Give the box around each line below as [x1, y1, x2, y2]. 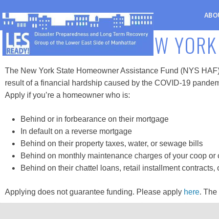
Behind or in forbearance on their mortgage [21, 115, 169, 123]
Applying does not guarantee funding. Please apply [5, 188, 184, 196]
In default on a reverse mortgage [21, 127, 132, 135]
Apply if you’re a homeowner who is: [5, 91, 130, 99]
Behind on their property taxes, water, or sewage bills [21, 139, 203, 148]
